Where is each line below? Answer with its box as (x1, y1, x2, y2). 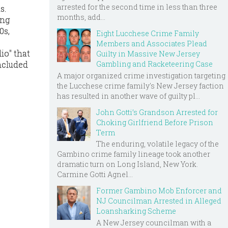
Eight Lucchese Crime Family (96, 28, 199, 38)
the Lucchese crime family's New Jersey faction (57, 80, 224, 91)
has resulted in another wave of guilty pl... (57, 91, 200, 101)
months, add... (57, 12, 105, 22)
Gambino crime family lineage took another (57, 149, 210, 159)
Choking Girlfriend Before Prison (96, 117, 213, 127)
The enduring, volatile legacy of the (96, 139, 219, 149)
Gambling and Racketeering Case (96, 59, 213, 69)
